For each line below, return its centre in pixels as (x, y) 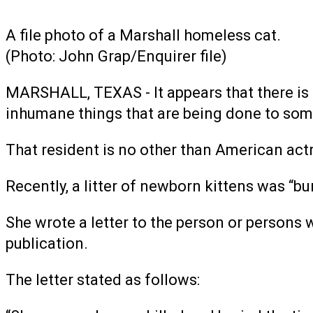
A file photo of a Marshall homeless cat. (143, 35)
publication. (47, 243)
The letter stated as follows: (103, 279)
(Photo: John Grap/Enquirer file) (116, 56)
